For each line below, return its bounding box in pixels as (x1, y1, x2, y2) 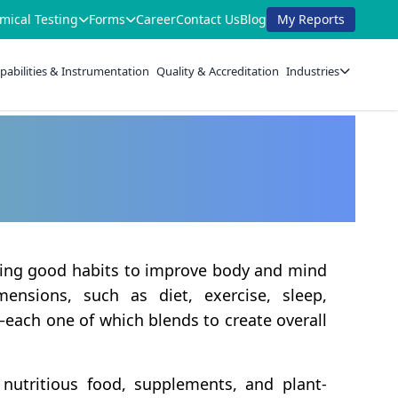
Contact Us (176, 11, 240, 28)
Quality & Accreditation (156, 62, 280, 79)
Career (136, 11, 176, 28)
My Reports (277, 11, 345, 28)
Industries (286, 62, 340, 79)
